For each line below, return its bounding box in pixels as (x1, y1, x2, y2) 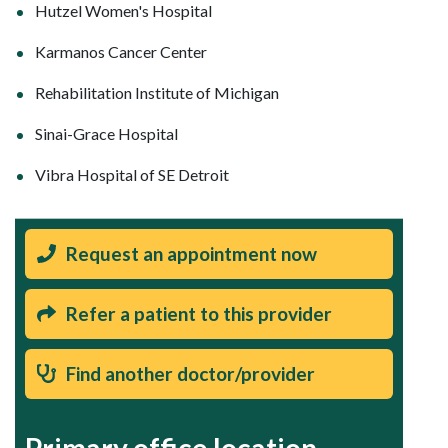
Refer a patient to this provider (66, 301, 332, 325)
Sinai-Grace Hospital (35, 123, 178, 143)
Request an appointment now (66, 241, 317, 265)
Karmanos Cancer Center (35, 41, 207, 61)
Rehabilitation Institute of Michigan (35, 82, 279, 102)
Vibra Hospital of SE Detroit (35, 164, 229, 184)
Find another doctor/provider (66, 361, 315, 385)
